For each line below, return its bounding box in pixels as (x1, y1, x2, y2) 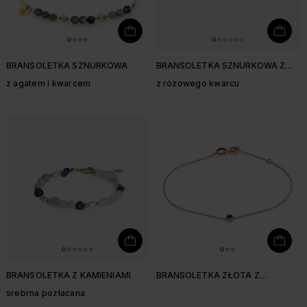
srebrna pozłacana (6, 288, 86, 298)
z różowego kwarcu (156, 78, 240, 88)
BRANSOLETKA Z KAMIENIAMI (6, 270, 133, 280)
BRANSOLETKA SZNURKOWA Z (156, 60, 286, 71)
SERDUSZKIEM (156, 71, 218, 82)
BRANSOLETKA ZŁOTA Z (156, 270, 260, 280)
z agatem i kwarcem (6, 78, 91, 88)
